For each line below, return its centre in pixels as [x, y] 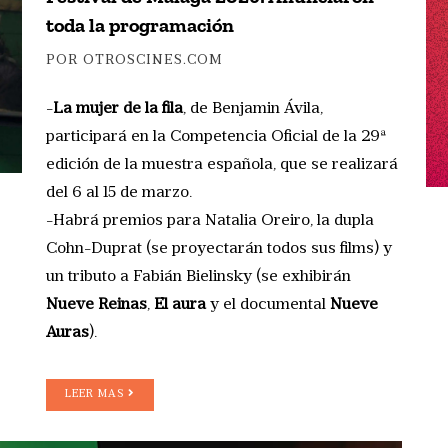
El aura [180, 304]
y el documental [268, 304]
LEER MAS [96, 394]
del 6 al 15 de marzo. [119, 192]
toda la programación [140, 24]
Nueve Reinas [96, 304]
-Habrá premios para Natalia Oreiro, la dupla [210, 220]
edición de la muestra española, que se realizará [222, 164]
